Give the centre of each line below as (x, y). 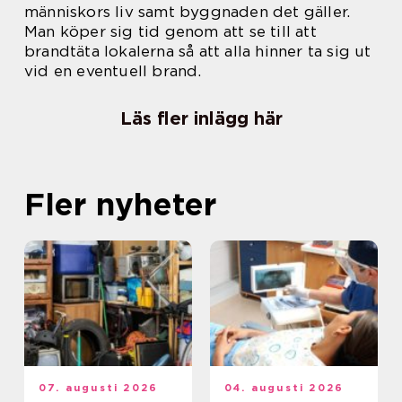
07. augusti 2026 (99, 388)
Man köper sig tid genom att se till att (170, 32)
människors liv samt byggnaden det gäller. (188, 12)
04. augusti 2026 (284, 388)
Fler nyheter (120, 204)
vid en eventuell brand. (113, 71)
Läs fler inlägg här (201, 119)
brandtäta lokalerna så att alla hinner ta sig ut (198, 52)
